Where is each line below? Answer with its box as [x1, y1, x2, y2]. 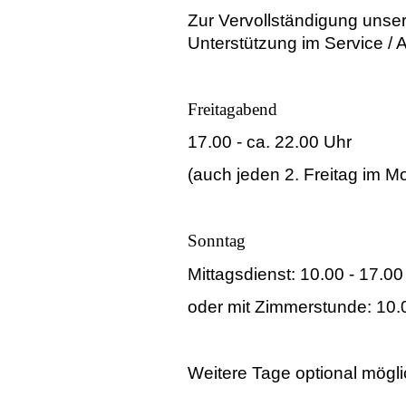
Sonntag [188, 231, 246, 251]
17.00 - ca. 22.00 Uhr [188, 131, 352, 151]
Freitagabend [188, 99, 277, 119]
